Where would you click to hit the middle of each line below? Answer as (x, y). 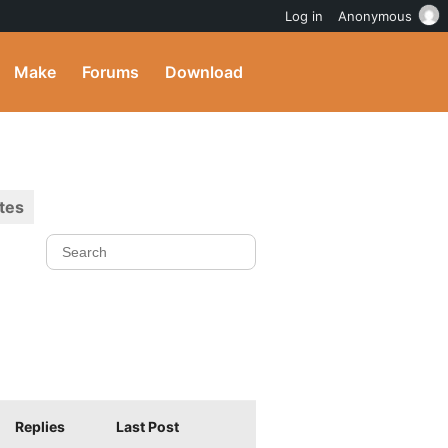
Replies (40, 426)
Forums (110, 72)
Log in (304, 16)
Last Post (147, 426)
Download (204, 72)
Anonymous (375, 16)
